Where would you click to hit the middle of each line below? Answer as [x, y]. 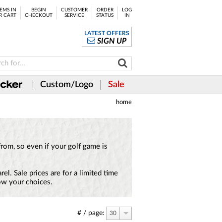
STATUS [105, 15]
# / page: [91, 213]
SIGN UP [112, 41]
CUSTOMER [74, 10]
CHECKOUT [39, 15]
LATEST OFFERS [107, 33]
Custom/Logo [67, 85]
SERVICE [74, 15]
